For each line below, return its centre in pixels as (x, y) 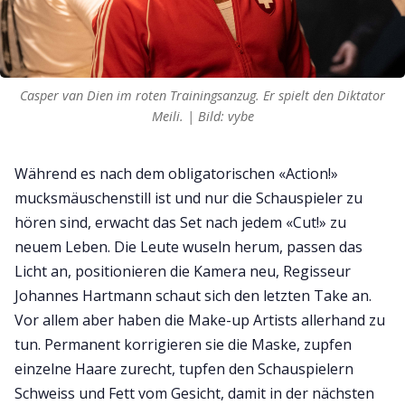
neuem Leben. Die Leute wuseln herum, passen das (188, 246)
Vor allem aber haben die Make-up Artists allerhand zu (200, 320)
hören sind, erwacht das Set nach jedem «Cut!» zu (180, 222)
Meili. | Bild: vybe (202, 116)
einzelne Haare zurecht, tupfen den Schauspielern (184, 368)
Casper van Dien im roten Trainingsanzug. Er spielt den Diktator (202, 95)
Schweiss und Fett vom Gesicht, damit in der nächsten (194, 393)
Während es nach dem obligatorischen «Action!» (176, 173)
